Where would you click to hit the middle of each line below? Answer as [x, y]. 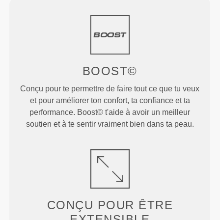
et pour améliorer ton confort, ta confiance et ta [110, 101]
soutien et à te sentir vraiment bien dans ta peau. [110, 124]
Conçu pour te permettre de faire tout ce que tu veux [110, 89]
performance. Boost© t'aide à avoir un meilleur [110, 112]
